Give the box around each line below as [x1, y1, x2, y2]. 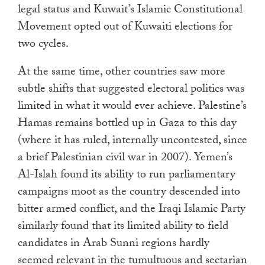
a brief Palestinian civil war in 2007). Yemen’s [18, 148, 232, 169]
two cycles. [18, 35, 69, 56]
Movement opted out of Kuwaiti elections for [18, 18, 232, 38]
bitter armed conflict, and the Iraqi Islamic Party [18, 200, 245, 221]
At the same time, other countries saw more [18, 63, 225, 83]
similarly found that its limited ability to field [18, 217, 228, 238]
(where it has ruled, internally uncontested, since [18, 131, 247, 152]
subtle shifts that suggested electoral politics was [18, 80, 244, 101]
